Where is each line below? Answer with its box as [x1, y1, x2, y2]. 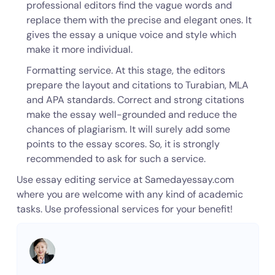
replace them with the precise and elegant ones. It [26, 14, 252, 26]
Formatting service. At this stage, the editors [26, 64, 225, 77]
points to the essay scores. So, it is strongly [26, 137, 220, 150]
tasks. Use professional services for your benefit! [16, 203, 233, 215]
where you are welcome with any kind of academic [16, 188, 243, 201]
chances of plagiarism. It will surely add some [26, 123, 230, 136]
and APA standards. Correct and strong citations [26, 93, 244, 106]
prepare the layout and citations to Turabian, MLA [26, 79, 249, 91]
